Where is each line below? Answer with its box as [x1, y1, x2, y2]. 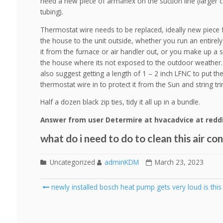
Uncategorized [47, 157, 95, 167]
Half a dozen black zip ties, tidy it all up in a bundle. [40, 97, 200, 107]
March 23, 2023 [154, 157, 204, 167]
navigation [39, 192, 106, 209]
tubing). [40, 6, 63, 16]
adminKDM [104, 157, 139, 167]
